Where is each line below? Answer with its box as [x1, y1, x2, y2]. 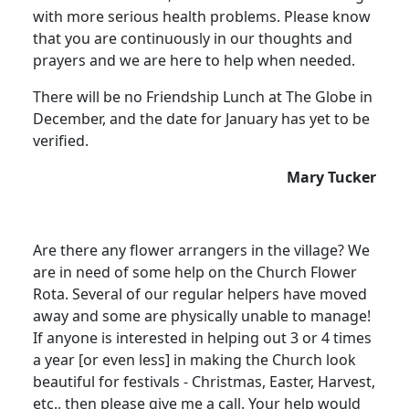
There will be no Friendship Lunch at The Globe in [33, 86, 372, 107]
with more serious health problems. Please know [33, 5, 371, 26]
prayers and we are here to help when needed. [33, 49, 355, 70]
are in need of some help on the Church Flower [33, 261, 357, 282]
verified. [33, 130, 89, 151]
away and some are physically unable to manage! [33, 305, 371, 326]
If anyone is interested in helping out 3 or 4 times [33, 327, 372, 348]
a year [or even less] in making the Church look [33, 349, 356, 370]
